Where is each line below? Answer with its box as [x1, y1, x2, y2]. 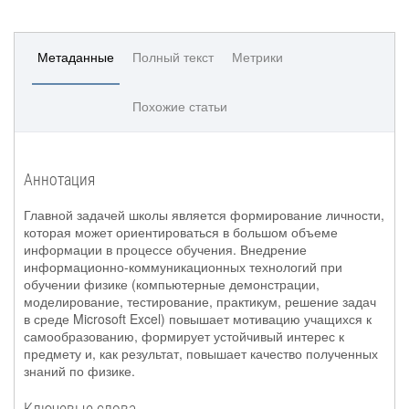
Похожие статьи [132, 97, 227, 115]
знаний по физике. [24, 362, 135, 380]
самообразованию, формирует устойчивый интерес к [24, 327, 344, 345]
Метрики [232, 47, 283, 66]
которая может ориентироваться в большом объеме [24, 223, 338, 241]
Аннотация [24, 168, 95, 190]
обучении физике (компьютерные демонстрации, [24, 275, 320, 293]
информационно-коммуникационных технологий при [24, 257, 342, 276]
